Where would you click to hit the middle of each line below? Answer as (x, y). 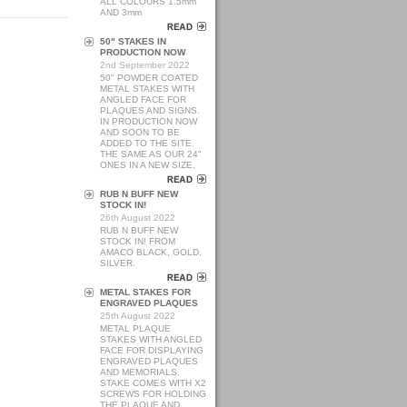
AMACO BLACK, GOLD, (151, 252)
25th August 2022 (138, 316)
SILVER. (118, 263)
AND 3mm (121, 12)
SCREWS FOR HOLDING (153, 394)
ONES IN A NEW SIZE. (148, 165)
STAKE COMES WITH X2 (153, 383)
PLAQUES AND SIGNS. (150, 110)
